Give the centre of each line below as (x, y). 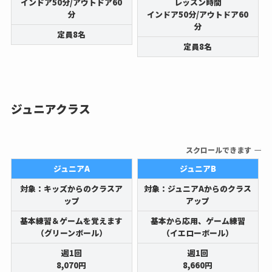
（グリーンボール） (71, 233)
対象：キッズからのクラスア (72, 189)
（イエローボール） (198, 233)
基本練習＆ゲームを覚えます (72, 221)
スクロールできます (214, 149)
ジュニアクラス (50, 108)
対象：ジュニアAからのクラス (198, 189)
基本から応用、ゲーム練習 (198, 221)
